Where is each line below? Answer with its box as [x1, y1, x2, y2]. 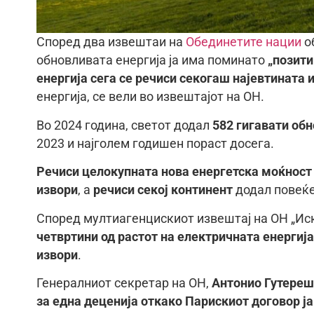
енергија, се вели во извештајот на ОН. [36, 90, 264, 104]
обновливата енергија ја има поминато [36, 53, 268, 68]
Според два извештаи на [36, 35, 186, 50]
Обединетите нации [186, 35, 301, 50]
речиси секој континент [93, 183, 233, 198]
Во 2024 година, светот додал [36, 118, 212, 132]
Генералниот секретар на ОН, [36, 276, 212, 290]
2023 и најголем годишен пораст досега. [36, 136, 274, 151]
